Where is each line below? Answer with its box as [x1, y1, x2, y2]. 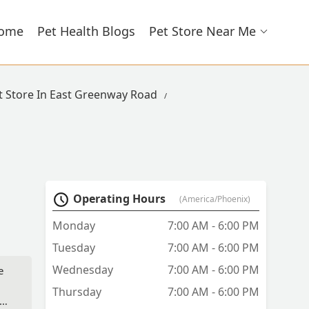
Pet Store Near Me [149, 23, 256, 39]
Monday [52, 218, 95, 234]
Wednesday [52, 262, 113, 278]
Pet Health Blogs [37, 23, 135, 39]
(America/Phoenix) [179, 193, 250, 206]
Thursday [52, 284, 101, 300]
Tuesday [52, 240, 95, 256]
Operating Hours [73, 191, 166, 207]
